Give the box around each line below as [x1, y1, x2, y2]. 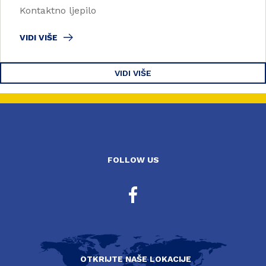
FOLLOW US [107, 154, 159, 164]
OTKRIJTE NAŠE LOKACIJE [80, 254, 191, 264]
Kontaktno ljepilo [20, 4, 96, 16]
